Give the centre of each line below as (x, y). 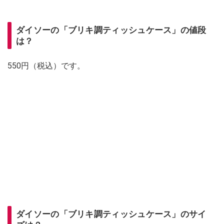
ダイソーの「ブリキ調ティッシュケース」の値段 (111, 30)
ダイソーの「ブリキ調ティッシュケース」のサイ (111, 214)
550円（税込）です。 (46, 66)
